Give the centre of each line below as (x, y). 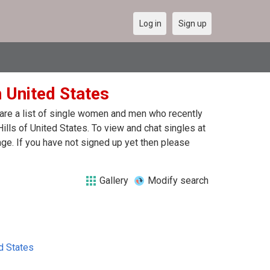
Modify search (178, 181)
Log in (150, 24)
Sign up (193, 24)
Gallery (114, 181)
